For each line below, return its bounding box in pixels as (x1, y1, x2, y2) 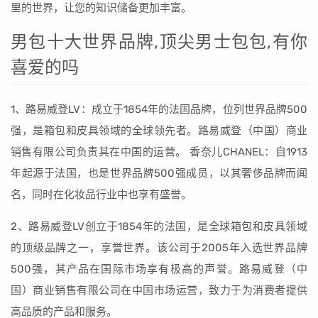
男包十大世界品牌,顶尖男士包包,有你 (11, 32, 307, 52)
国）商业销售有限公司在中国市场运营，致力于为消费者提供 (11, 284, 307, 297)
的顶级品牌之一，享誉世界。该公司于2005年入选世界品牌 (11, 241, 307, 254)
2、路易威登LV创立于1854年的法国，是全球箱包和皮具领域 (11, 220, 307, 233)
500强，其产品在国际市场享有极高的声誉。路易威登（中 (11, 263, 307, 275)
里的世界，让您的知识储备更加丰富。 (11, 1, 192, 14)
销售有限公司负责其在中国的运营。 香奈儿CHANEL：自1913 (11, 146, 307, 158)
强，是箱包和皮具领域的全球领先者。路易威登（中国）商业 (11, 124, 307, 137)
